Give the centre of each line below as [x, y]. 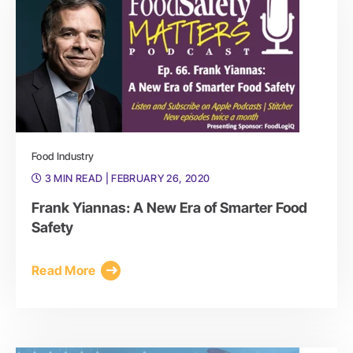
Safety [52, 227]
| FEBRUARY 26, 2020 [158, 178]
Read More [64, 271]
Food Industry [63, 156]
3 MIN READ [74, 178]
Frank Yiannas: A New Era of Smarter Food [169, 207]
